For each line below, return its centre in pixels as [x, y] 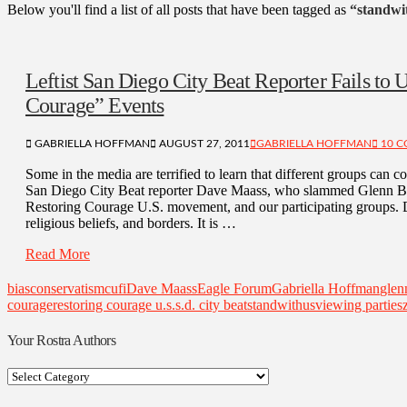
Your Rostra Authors [62, 340]
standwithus [281, 304]
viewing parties [359, 304]
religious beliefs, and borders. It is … [131, 223]
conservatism [67, 288]
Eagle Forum [234, 288]
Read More [58, 253]
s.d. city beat [211, 304]
